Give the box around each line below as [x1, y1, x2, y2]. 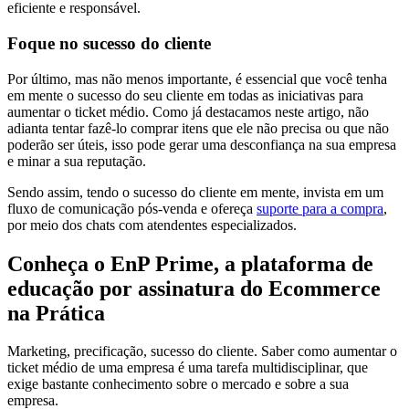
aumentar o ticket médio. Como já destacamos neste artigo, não [7, 103, 369, 120]
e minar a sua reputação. [7, 152, 150, 169]
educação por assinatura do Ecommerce [7, 276, 381, 300]
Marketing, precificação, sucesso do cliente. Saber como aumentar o [7, 343, 397, 360]
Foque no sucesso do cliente [7, 33, 211, 53]
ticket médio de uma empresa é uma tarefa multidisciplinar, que [7, 360, 368, 376]
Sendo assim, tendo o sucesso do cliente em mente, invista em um [7, 184, 383, 200]
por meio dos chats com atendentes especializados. [7, 216, 300, 233]
